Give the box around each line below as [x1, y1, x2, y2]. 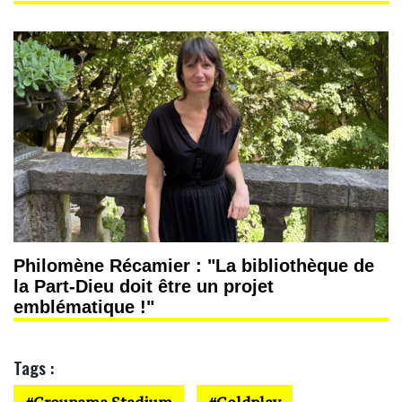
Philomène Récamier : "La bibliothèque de [13, 256, 374, 276]
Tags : [13, 354, 54, 381]
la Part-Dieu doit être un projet [13, 276, 274, 297]
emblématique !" [13, 297, 154, 318]
